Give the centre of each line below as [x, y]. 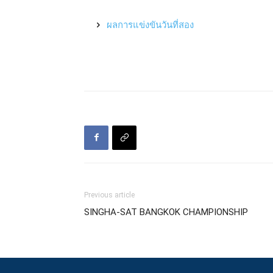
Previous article [109, 195]
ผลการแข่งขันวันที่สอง [150, 24]
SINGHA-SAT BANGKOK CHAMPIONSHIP [166, 212]
